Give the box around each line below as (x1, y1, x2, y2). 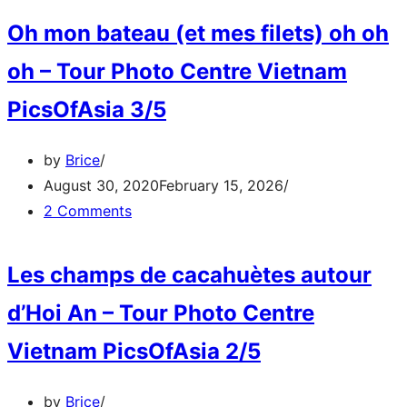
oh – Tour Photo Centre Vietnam (7, 58, 347, 85)
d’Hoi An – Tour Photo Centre (7, 300, 314, 327)
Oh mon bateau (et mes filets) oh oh (7, 20, 389, 47)
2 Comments (44, 202, 132, 221)
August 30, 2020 (44, 176, 159, 195)
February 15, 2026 (159, 176, 283, 195)
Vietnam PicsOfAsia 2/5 (7, 338, 261, 365)
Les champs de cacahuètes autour (7, 262, 372, 289)
